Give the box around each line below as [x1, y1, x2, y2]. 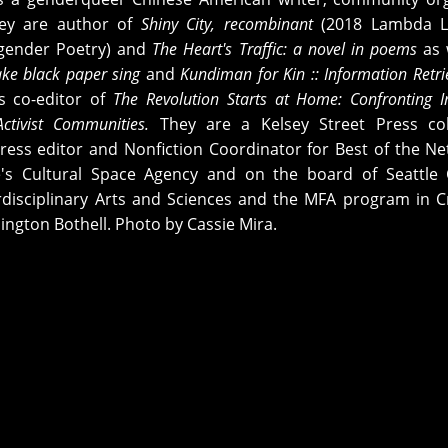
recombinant [223, 12, 322, 35]
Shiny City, [140, 12, 224, 35]
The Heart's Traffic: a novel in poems [152, 37, 423, 60]
